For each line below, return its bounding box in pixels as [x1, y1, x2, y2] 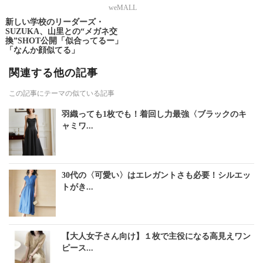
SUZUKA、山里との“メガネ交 [5, 27, 117, 36]
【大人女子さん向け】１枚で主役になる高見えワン [62, 232, 251, 241]
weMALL [108, 4, 137, 12]
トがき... [62, 183, 93, 192]
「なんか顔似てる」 [5, 46, 79, 55]
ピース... [62, 244, 93, 253]
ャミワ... [62, 122, 93, 131]
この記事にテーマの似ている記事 [9, 89, 114, 98]
